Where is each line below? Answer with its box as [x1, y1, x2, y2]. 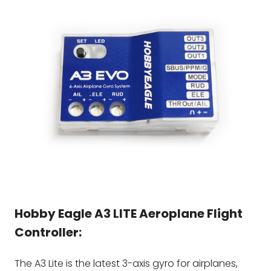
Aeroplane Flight [139, 205, 243, 223]
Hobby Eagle [15, 205, 92, 223]
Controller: [15, 224, 82, 241]
